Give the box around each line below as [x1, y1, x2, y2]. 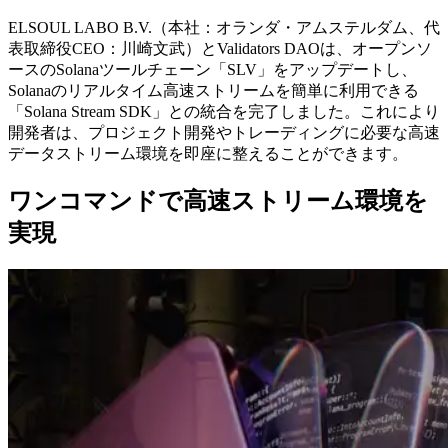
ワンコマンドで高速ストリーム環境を [8, 187, 428, 214]
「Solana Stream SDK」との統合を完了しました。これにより [8, 102, 440, 120]
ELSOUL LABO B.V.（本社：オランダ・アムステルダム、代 [8, 18, 440, 36]
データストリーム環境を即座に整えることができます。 [8, 144, 408, 162]
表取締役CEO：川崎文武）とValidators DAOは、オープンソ [8, 39, 432, 57]
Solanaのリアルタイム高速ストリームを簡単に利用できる [8, 81, 419, 99]
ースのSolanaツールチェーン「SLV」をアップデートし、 [8, 60, 417, 78]
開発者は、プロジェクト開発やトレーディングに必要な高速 [8, 123, 440, 141]
